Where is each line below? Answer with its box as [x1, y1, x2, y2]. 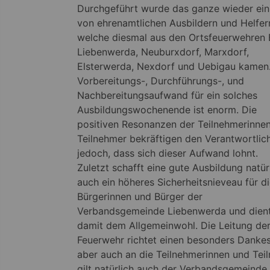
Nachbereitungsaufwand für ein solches [77, 89, 257, 102]
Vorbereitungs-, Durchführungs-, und [77, 75, 244, 87]
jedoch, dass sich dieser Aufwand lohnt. [77, 147, 258, 160]
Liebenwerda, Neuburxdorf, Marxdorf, [77, 46, 249, 58]
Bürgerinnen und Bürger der [77, 190, 202, 203]
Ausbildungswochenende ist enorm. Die [77, 104, 257, 116]
